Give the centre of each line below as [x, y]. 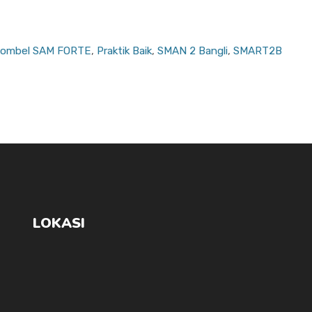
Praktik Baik [125, 51]
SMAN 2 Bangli [193, 51]
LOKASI [59, 224]
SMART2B [258, 51]
